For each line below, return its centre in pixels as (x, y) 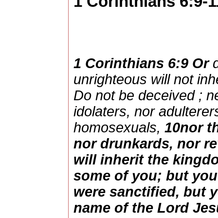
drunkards (135, 144)
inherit (122, 160)
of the (134, 208)
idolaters (100, 112)
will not (172, 80)
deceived (166, 96)
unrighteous (110, 80)
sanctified (142, 192)
